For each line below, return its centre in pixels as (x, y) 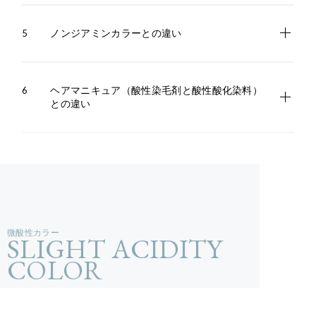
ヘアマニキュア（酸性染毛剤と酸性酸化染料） (157, 90)
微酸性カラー (33, 233)
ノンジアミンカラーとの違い (116, 33)
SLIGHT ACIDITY (115, 249)
